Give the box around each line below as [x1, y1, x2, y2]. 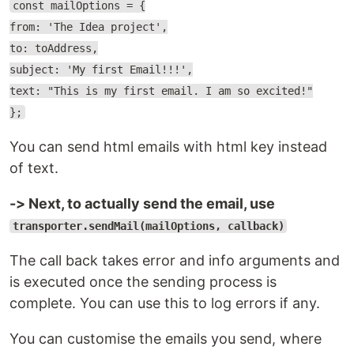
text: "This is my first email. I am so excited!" [9, 85, 313, 97]
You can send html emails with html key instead [9, 138, 327, 155]
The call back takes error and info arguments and [9, 252, 340, 269]
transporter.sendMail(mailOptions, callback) [12, 220, 284, 232]
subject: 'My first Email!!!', [9, 63, 193, 76]
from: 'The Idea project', [9, 21, 168, 33]
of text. [9, 160, 58, 176]
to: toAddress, [9, 42, 98, 55]
